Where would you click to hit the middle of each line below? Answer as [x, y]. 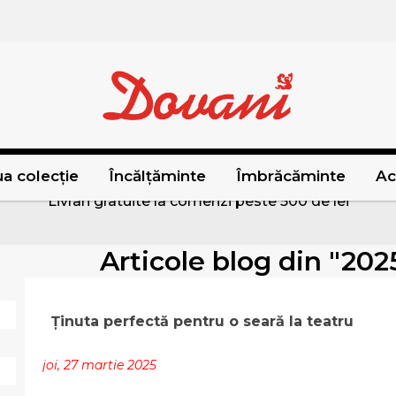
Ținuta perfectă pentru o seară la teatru [205, 322]
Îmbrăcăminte [290, 176]
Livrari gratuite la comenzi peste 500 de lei [198, 201]
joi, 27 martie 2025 [99, 366]
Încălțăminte [157, 176]
